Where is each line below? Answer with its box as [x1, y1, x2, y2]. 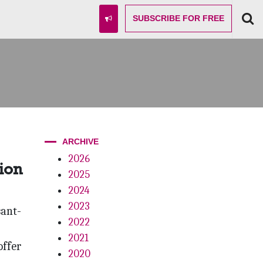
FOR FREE [180, 14, 224, 23]
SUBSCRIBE [133, 14, 180, 23]
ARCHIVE [62, 136, 99, 146]
